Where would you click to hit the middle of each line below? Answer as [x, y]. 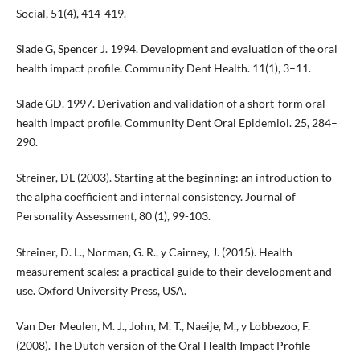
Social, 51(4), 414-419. [71, 14]
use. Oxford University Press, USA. [101, 290]
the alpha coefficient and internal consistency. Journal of [155, 197]
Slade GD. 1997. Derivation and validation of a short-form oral [170, 104]
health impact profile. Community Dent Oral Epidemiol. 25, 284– [176, 123]
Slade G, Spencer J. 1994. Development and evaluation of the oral [176, 49]
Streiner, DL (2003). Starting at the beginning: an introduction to [174, 178]
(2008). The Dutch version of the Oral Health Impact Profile [163, 345]
